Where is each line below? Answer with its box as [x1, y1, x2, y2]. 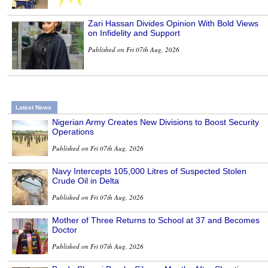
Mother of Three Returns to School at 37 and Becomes [52, 215, 260, 226]
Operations [52, 127, 94, 137]
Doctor [52, 225, 77, 235]
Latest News [16, 104, 51, 111]
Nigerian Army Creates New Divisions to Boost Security [52, 117, 259, 127]
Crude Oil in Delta [52, 176, 119, 186]
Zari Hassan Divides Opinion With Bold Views [88, 19, 258, 29]
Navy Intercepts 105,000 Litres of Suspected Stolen [52, 166, 246, 176]
